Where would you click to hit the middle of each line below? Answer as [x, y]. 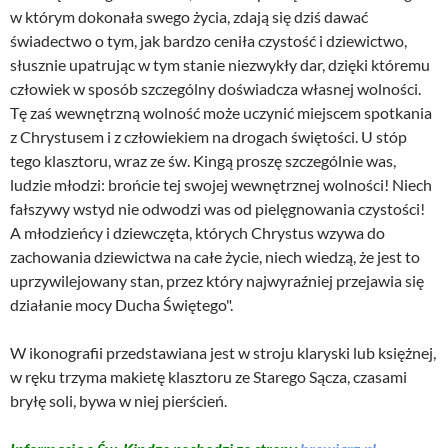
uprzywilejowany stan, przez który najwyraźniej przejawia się [217, 281]
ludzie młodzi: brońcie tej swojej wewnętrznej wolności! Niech [221, 185]
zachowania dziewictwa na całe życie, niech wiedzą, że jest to [215, 257]
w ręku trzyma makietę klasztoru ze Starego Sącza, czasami [208, 377]
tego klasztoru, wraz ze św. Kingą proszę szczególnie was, [203, 161]
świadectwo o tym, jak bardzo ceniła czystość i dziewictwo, [208, 41]
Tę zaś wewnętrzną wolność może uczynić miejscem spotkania [221, 113]
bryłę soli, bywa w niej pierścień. [118, 401]
